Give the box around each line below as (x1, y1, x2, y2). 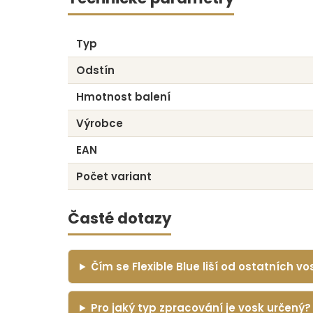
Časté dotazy (68, 208, 171, 228)
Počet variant (76, 168, 152, 184)
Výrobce (76, 115, 123, 131)
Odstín (76, 62, 115, 78)
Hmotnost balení (76, 89, 170, 104)
